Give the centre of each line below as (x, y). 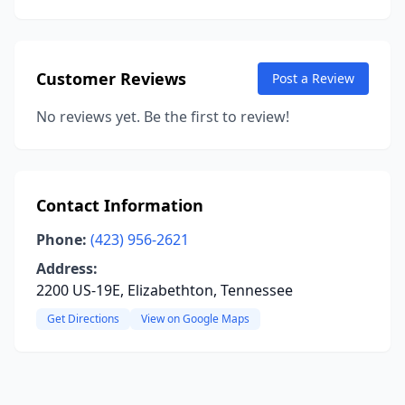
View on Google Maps (195, 319)
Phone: (61, 240)
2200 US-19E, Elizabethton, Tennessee (165, 290)
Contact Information (120, 205)
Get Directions (83, 319)
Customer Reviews (111, 79)
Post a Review (313, 78)
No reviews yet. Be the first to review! (163, 117)
